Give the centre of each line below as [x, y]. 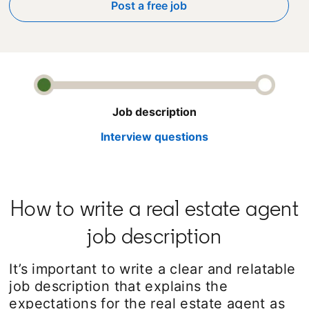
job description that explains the [118, 286]
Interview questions [154, 136]
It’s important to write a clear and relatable [152, 269]
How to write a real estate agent [154, 208]
